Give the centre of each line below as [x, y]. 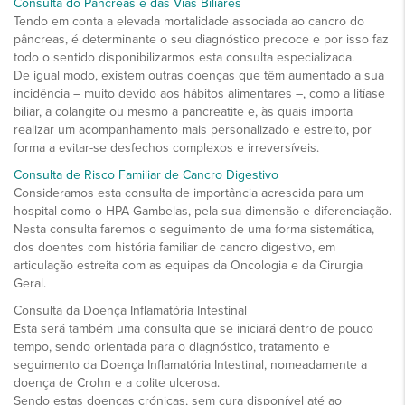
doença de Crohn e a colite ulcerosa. [118, 382]
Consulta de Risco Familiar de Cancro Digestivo [148, 174]
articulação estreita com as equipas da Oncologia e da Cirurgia [188, 265]
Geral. [30, 283]
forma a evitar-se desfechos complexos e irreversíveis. [166, 147]
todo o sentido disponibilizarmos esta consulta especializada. [184, 57]
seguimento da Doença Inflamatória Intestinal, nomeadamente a [190, 364]
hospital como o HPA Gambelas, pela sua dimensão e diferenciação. [202, 211]
